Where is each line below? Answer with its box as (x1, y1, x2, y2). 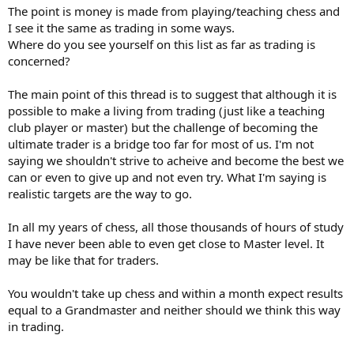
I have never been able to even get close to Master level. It (8, 235, 324, 251)
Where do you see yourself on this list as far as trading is (8, 36, 315, 52)
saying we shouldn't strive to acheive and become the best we (8, 152, 344, 168)
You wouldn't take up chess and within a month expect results (8, 284, 343, 301)
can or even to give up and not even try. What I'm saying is (8, 168, 326, 185)
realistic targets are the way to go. (8, 185, 192, 201)
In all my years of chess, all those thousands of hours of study (8, 218, 344, 235)
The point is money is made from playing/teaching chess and (8, 2, 340, 19)
